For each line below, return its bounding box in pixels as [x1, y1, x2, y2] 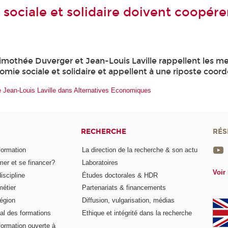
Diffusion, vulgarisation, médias [82, 196, 175, 205]
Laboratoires [82, 158, 119, 166]
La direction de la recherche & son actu [82, 146, 198, 154]
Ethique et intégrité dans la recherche [82, 209, 192, 217]
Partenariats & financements [82, 184, 166, 192]
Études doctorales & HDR [82, 171, 158, 179]
